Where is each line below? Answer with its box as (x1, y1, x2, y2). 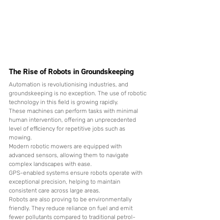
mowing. (9, 134, 32, 141)
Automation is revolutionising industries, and (9, 81, 130, 88)
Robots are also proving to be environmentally (9, 196, 133, 203)
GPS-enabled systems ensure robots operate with (9, 169, 144, 177)
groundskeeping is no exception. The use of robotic (9, 90, 148, 97)
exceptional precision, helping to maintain (9, 178, 122, 186)
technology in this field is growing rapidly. (9, 99, 118, 106)
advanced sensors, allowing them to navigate (9, 152, 130, 159)
